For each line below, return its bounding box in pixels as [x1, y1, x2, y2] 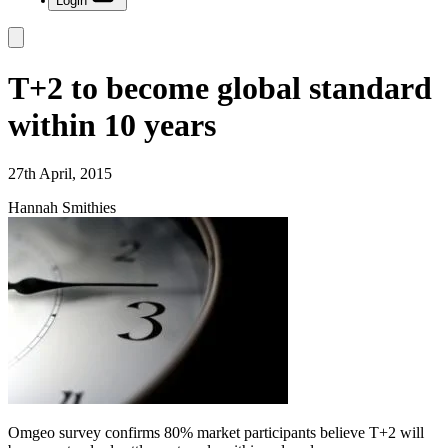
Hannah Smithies [8, 199, 116, 216]
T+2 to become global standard [8, 69, 432, 106]
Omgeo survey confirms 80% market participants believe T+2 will [8, 424, 424, 441]
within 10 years [8, 106, 216, 143]
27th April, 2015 [8, 165, 112, 182]
